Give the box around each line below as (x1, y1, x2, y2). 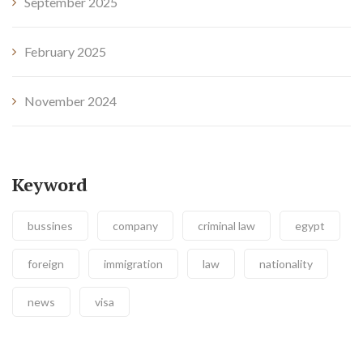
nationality (259, 256, 313, 271)
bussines (28, 218, 73, 233)
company (113, 218, 158, 233)
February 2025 (24, 43, 106, 59)
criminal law (198, 218, 255, 233)
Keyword (12, 172, 88, 196)
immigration (104, 256, 163, 271)
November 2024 (24, 92, 117, 109)
